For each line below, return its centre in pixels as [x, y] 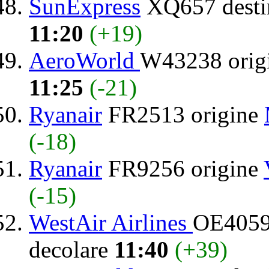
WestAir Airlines [111, 222]
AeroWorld [84, 60]
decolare [71, 249]
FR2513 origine [183, 114]
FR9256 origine [183, 168]
